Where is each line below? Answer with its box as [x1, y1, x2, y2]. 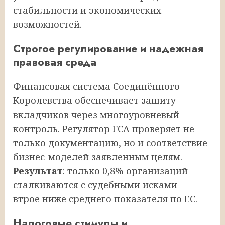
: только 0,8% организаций [63, 164, 188, 177]
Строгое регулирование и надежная [13, 40, 203, 56]
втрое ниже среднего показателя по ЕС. [13, 192, 197, 205]
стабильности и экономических [13, 4, 161, 16]
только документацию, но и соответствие [13, 136, 207, 149]
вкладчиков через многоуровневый [13, 108, 179, 121]
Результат [13, 164, 63, 177]
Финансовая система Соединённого [13, 80, 180, 92]
